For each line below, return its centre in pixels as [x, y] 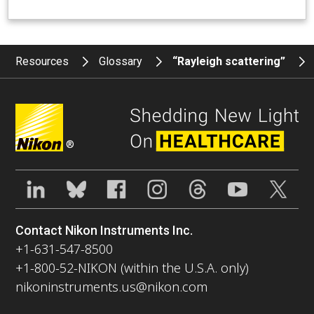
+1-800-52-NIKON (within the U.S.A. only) [132, 267]
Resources [42, 62]
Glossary [121, 62]
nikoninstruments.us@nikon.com [112, 286]
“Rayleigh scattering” [231, 62]
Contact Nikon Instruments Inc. [104, 230]
